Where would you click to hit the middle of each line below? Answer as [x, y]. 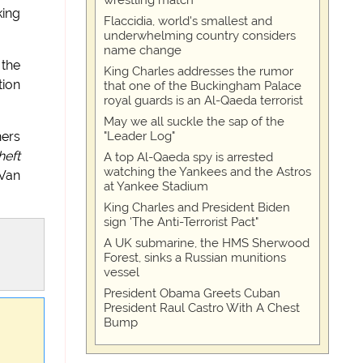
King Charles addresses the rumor [199, 71]
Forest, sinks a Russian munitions [195, 258]
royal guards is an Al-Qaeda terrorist [204, 100]
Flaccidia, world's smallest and [188, 21]
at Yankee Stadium [156, 186]
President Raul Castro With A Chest [202, 308]
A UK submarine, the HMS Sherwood [207, 243]
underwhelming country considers [200, 36]
